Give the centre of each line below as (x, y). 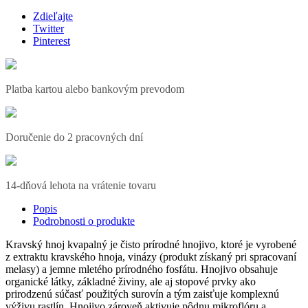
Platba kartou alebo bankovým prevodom (95, 89)
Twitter (48, 29)
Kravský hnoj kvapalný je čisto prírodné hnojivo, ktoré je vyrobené (151, 245)
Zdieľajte (53, 16)
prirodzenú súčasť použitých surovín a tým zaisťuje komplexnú (142, 294)
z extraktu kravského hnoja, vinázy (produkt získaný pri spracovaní (151, 257)
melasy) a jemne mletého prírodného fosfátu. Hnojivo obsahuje (142, 269)
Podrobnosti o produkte (84, 221)
